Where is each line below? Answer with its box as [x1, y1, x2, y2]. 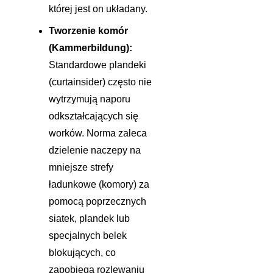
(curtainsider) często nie [49, 77, 152, 88]
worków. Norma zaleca [49, 128, 147, 139]
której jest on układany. [49, 4, 147, 15]
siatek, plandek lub [49, 213, 130, 224]
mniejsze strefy [49, 162, 113, 173]
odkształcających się [49, 111, 138, 122]
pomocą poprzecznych [49, 196, 146, 207]
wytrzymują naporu [49, 94, 130, 105]
